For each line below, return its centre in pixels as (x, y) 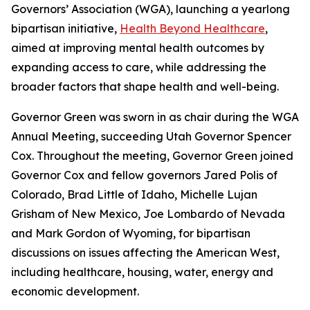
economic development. (75, 291)
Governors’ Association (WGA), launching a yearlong (151, 9)
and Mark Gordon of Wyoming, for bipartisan (131, 233)
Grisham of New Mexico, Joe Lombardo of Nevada (148, 214)
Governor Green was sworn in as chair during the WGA (155, 117)
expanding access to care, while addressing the (139, 67)
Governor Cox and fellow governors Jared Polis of (144, 175)
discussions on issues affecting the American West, (145, 253)
